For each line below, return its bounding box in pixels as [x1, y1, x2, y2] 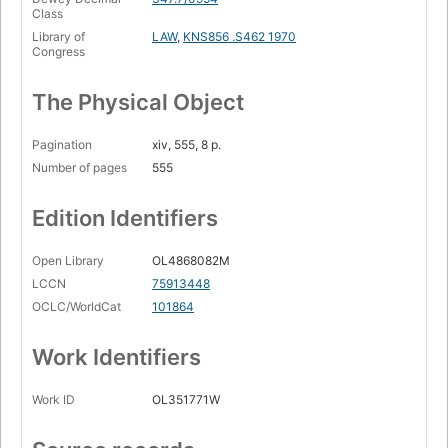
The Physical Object [32, 89, 244, 116]
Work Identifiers [32, 344, 201, 371]
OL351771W [152, 392, 220, 408]
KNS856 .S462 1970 [183, 29, 296, 45]
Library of [32, 29, 85, 45]
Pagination [32, 137, 92, 153]
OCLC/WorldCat [32, 299, 121, 315]
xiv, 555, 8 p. [152, 137, 221, 153]
